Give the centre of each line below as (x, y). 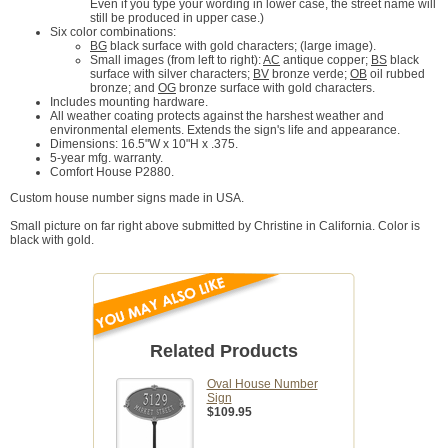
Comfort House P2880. (112, 172)
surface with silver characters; (171, 74)
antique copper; (325, 60)
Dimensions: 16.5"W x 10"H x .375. (144, 144)
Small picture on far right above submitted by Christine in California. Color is (215, 226)
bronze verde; (309, 74)
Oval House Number (262, 384)
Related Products (224, 351)
